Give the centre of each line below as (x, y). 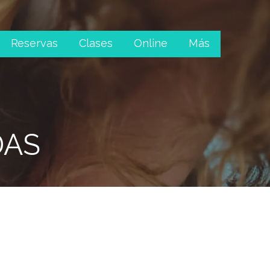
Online (151, 43)
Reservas (34, 43)
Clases (96, 43)
